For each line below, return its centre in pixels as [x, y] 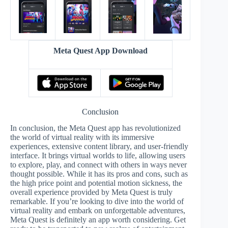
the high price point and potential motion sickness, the [96, 183]
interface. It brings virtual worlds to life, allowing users [98, 156]
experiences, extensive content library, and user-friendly [99, 147]
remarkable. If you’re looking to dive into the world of [97, 202]
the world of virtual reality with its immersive [82, 137]
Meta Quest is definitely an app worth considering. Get [98, 220]
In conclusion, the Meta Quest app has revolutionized [95, 128]
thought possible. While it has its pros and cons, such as [99, 174]
